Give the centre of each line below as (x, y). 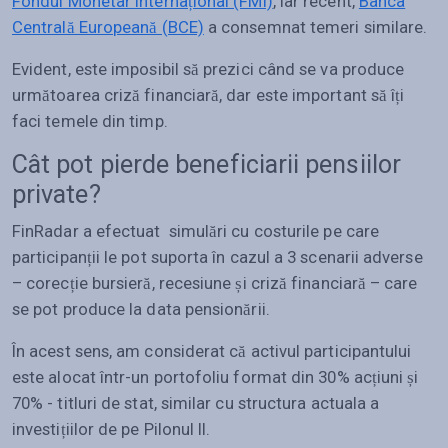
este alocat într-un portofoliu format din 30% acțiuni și (215, 376)
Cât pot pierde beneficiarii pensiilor (206, 164)
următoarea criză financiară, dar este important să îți (208, 94)
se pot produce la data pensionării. (141, 308)
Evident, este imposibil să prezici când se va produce (208, 68)
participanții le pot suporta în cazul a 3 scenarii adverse (217, 256)
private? (56, 194)
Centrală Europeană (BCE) (108, 26)
